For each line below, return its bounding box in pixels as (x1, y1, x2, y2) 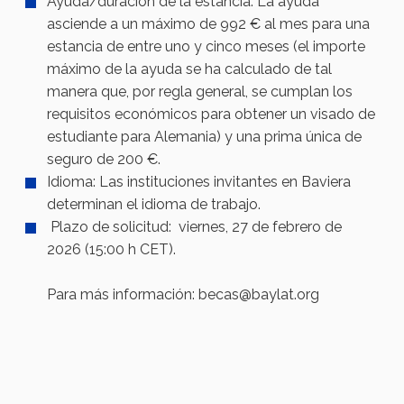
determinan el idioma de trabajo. (47, 196, 262, 214)
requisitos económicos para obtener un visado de (47, 106, 376, 124)
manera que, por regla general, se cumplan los (47, 83, 353, 101)
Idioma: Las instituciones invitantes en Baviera (47, 173, 352, 191)
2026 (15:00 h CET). (47, 241, 180, 259)
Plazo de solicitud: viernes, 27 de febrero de (47, 218, 343, 236)
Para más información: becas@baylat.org (47, 286, 320, 304)
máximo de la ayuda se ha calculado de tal (47, 60, 333, 78)
